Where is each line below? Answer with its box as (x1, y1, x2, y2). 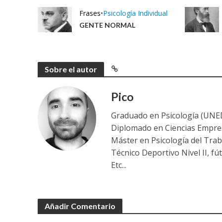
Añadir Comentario (44, 201, 115, 211)
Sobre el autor (44, 64, 97, 74)
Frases (79, 8, 101, 18)
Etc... (111, 160, 127, 171)
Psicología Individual (103, 8, 167, 18)
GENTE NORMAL (79, 21, 135, 30)
